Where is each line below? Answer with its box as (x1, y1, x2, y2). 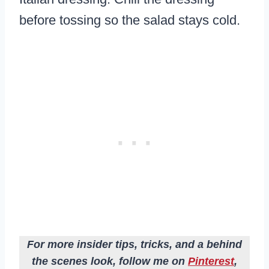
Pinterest (188, 255, 234, 268)
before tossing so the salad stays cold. (19, 13, 240, 28)
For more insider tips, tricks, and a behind (27, 238, 242, 251)
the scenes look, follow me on (32, 255, 188, 268)
